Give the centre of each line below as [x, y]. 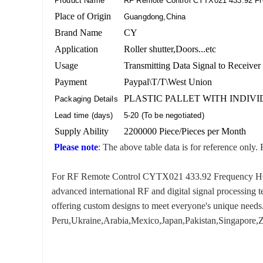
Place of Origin [83, 16]
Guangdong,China [155, 17]
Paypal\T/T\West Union [168, 82]
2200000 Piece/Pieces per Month [185, 131]
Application [76, 49]
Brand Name [78, 33]
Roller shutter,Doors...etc [170, 49]
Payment [71, 82]
